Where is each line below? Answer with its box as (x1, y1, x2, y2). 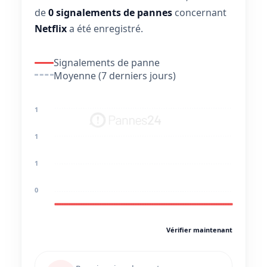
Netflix (35, 22, 67, 35)
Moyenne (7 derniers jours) (54, 69, 176, 82)
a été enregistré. (67, 22, 143, 35)
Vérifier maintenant (166, 225, 232, 234)
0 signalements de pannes (48, 6, 172, 19)
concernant (172, 6, 226, 19)
